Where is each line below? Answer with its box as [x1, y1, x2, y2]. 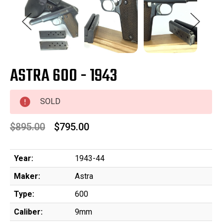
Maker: [14, 171, 40, 181]
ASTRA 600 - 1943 [10, 63, 117, 90]
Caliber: [14, 207, 43, 217]
